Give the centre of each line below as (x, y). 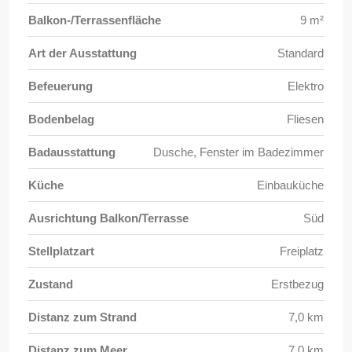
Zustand (51, 284)
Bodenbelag (61, 119)
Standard (301, 53)
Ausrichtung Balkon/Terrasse (108, 218)
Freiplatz (302, 251)
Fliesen (305, 119)
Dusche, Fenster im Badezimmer (238, 152)
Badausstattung (72, 152)
